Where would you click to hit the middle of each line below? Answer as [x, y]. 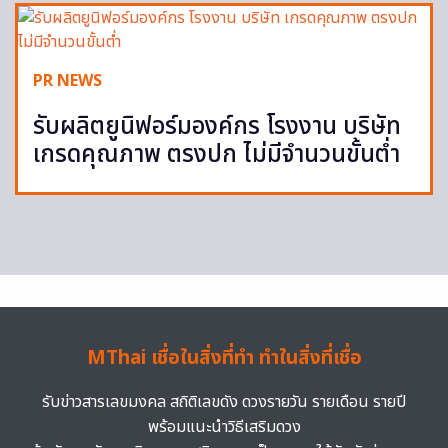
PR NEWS [67, 80]
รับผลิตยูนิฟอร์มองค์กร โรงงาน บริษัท [217, 126]
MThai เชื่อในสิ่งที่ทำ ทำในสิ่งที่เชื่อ [224, 358]
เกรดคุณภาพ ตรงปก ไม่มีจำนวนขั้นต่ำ [216, 154]
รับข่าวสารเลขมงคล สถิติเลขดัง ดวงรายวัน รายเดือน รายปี [224, 401]
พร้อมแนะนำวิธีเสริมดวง [224, 426]
